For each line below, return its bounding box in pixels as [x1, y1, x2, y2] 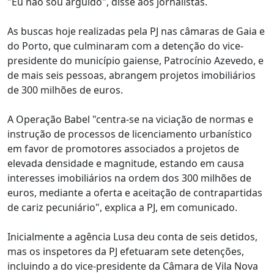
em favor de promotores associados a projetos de [7, 142, 239, 155]
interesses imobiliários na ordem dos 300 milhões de [7, 171, 251, 185]
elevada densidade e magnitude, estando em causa [7, 157, 244, 170]
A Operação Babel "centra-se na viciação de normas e [7, 113, 253, 126]
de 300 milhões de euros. [7, 83, 123, 97]
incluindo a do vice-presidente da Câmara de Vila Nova [7, 259, 258, 273]
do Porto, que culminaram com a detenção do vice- [7, 39, 243, 53]
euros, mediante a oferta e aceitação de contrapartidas [7, 186, 262, 199]
